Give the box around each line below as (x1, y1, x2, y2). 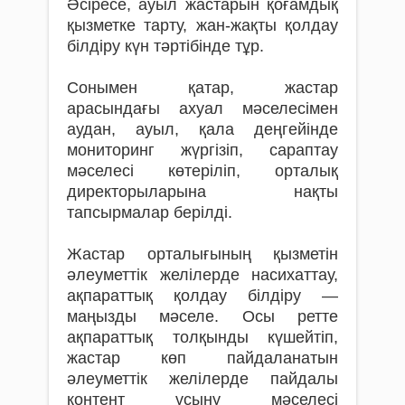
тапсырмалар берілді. (67, 202, 232, 221)
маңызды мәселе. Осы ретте (67, 306, 338, 325)
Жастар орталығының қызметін (67, 244, 338, 263)
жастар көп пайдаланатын (67, 348, 338, 367)
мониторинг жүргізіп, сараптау (67, 140, 338, 159)
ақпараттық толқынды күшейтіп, (67, 327, 338, 346)
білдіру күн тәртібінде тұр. (67, 36, 264, 55)
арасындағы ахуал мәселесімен (67, 99, 338, 118)
